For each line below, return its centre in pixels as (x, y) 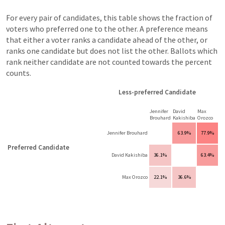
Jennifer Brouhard (127, 133)
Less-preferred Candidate (157, 92)
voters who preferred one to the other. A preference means (107, 28)
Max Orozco (135, 177)
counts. (19, 73)
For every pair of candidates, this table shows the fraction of (109, 17)
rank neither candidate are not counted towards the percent (109, 62)
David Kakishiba (130, 155)
